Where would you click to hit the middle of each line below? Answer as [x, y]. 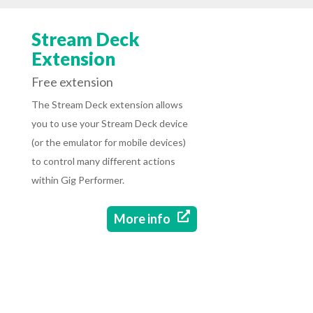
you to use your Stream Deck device [109, 124]
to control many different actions [103, 161]
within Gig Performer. [78, 180]
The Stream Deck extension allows [107, 105]
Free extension [72, 82]
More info [143, 219]
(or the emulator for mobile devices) [108, 143]
